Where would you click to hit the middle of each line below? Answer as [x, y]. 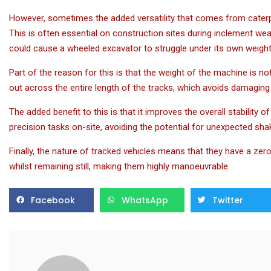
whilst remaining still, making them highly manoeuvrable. [119, 167]
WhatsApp [145, 201]
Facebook [53, 201]
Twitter [228, 201]
